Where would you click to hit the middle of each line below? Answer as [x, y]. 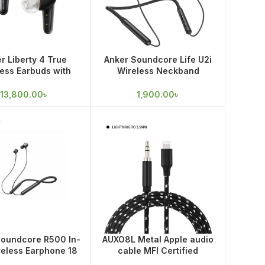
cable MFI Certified [158, 251]
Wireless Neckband [158, 70]
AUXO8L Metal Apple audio [158, 240]
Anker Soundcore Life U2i [158, 59]
